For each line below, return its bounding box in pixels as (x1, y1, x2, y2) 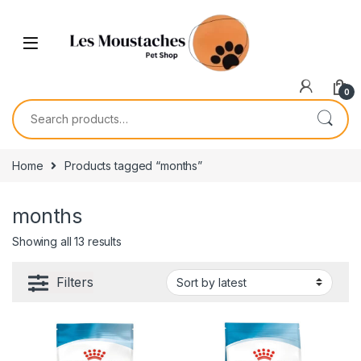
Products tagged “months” (64, 158, 202, 172)
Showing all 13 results (12, 234, 122, 248)
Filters (56, 273, 93, 290)
